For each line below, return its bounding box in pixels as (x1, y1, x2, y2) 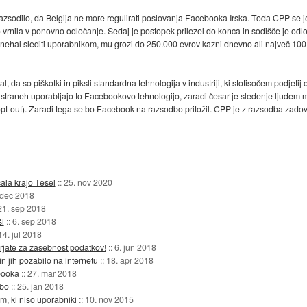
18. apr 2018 (106, 254, 153, 266)
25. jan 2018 (16, 280, 64, 292)
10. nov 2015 (84, 293, 134, 305)
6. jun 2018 (114, 241, 156, 253)
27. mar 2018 (27, 267, 77, 279)
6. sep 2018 (12, 214, 56, 227)
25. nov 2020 (63, 175, 112, 188)
